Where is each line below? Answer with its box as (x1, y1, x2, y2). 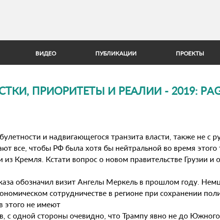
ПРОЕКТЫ (176, 49, 204, 57)
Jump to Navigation (84, 1, 136, 8)
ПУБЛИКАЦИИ (95, 49, 137, 57)
